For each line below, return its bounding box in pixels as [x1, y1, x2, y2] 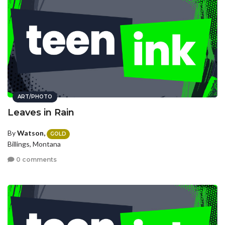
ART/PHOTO [18, 93, 52, 100]
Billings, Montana [8, 139, 61, 148]
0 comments [15, 156, 57, 164]
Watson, [17, 129, 45, 138]
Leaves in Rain [8, 107, 74, 119]
